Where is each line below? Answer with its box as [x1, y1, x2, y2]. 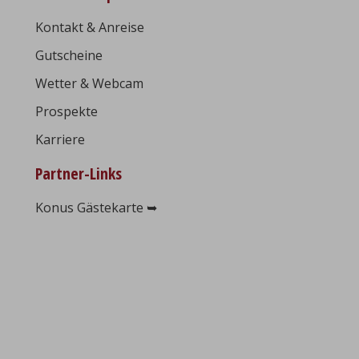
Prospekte [34, 103, 98, 120]
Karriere [34, 131, 85, 148]
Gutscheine [34, 46, 103, 64]
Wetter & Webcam [34, 75, 143, 92]
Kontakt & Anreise [34, 18, 144, 36]
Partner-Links [34, 163, 122, 184]
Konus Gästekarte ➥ [34, 199, 157, 216]
